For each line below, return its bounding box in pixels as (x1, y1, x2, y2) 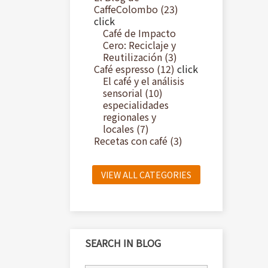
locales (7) (103, 121, 149, 136)
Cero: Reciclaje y (103, 38, 176, 52)
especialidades (103, 98, 169, 112)
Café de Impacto (103, 26, 176, 40)
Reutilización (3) (103, 50, 177, 64)
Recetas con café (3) (94, 133, 182, 148)
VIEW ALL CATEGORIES (101, 169, 191, 181)
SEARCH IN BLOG (85, 236, 161, 250)
